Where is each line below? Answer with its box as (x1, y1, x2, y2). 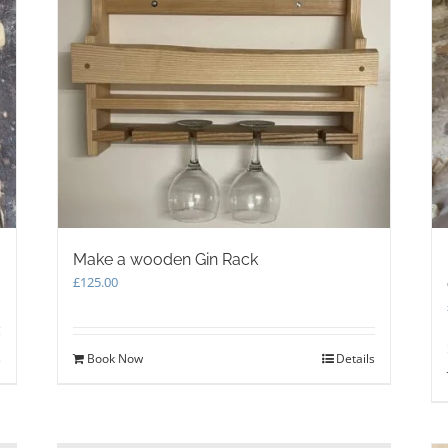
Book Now (87, 349, 144, 367)
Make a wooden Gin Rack (73, 249, 259, 269)
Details (335, 349, 375, 367)
